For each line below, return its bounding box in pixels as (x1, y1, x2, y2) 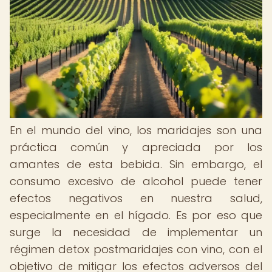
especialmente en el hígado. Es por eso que (10, 208, 262, 223)
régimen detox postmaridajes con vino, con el (10, 242, 262, 257)
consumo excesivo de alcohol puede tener (10, 174, 262, 189)
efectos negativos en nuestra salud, (10, 191, 262, 206)
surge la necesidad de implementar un (10, 225, 262, 240)
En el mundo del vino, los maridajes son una (10, 123, 262, 138)
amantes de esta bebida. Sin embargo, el (10, 157, 262, 172)
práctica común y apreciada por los (10, 140, 262, 155)
